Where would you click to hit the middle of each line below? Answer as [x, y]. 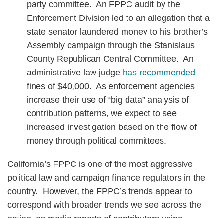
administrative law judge [75, 73]
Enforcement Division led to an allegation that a [118, 18]
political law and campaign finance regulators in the [106, 178]
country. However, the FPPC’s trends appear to [100, 191]
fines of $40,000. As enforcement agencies [111, 86]
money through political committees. [97, 141]
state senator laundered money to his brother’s [117, 32]
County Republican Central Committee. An [110, 59]
